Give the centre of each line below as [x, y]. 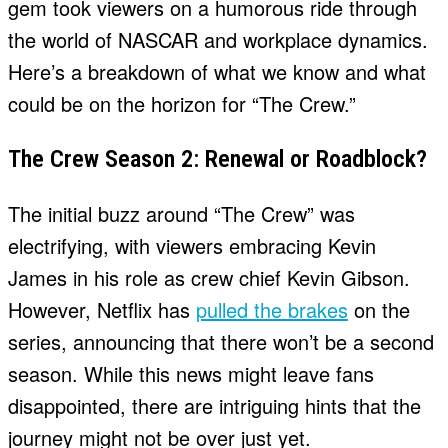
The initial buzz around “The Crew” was [181, 214]
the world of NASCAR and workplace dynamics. [218, 40]
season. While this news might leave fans [191, 374]
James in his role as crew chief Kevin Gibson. [209, 278]
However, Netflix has [102, 310]
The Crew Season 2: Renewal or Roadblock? [217, 159]
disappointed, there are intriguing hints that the [214, 406]
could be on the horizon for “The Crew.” [182, 104]
